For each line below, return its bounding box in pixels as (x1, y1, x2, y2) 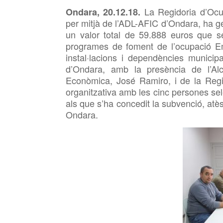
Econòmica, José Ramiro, (66, 74, 171, 87)
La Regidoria (144, 5, 200, 18)
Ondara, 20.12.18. (66, 5, 144, 18)
